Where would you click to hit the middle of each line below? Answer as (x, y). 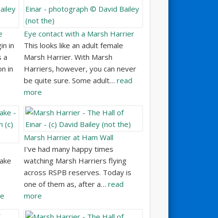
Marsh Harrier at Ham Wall (69, 137)
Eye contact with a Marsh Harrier (79, 33)
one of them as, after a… (66, 184)
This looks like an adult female (74, 45)
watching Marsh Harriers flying (75, 161)
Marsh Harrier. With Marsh (68, 57)
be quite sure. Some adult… (71, 80)
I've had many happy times (69, 149)
